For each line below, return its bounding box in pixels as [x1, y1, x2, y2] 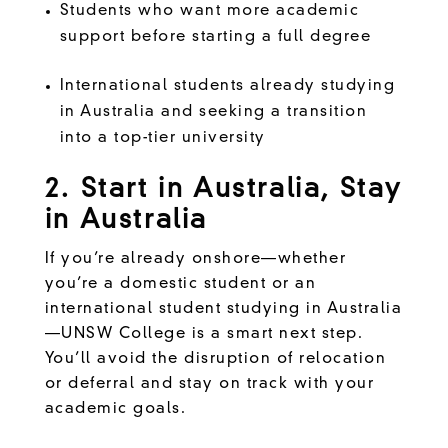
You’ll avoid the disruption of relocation [44, 351, 387, 367]
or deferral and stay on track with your [44, 376, 375, 392]
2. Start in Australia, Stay [44, 176, 403, 203]
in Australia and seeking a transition [59, 104, 368, 120]
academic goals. [44, 401, 192, 417]
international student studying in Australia [44, 301, 403, 317]
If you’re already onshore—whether [44, 251, 347, 267]
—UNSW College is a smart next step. [44, 326, 364, 342]
